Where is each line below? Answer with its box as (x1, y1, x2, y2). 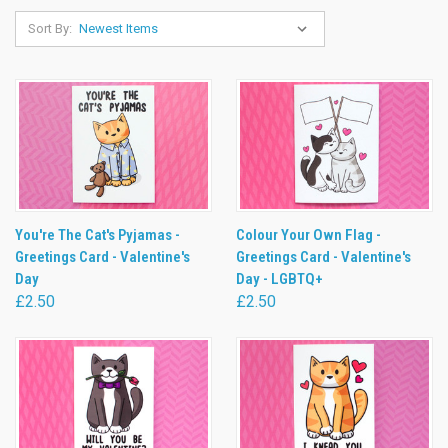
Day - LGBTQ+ (236, 269, 323, 288)
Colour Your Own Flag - (236, 225, 381, 244)
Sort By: (28, 20, 72, 36)
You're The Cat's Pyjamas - (15, 225, 180, 244)
